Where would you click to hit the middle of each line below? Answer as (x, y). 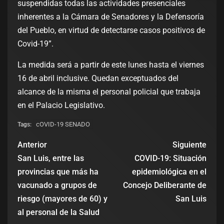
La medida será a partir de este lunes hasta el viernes (111, 65)
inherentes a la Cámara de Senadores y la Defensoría (111, 17)
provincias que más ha (58, 172)
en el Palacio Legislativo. (61, 105)
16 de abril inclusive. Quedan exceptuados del (98, 78)
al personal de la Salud (58, 212)
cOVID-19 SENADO (63, 124)
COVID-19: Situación (170, 158)
